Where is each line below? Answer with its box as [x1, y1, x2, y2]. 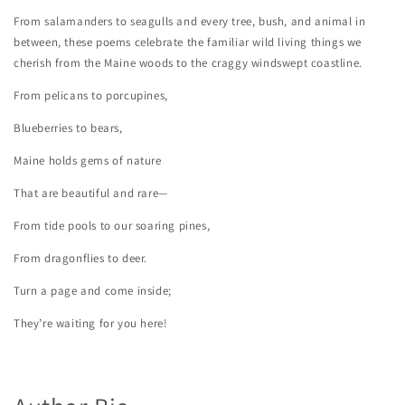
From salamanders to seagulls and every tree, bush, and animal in [14, 13, 366, 29]
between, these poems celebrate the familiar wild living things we [14, 33, 363, 50]
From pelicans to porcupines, [14, 87, 168, 103]
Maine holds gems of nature [14, 152, 162, 168]
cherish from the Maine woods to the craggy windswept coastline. [14, 54, 363, 71]
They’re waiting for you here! [14, 315, 168, 331]
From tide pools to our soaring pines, [14, 217, 211, 233]
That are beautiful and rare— [14, 184, 168, 201]
